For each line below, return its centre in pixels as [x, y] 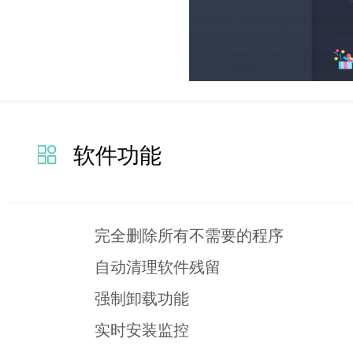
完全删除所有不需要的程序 [189, 235]
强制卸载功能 [142, 298]
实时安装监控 [142, 329]
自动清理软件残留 [158, 266]
